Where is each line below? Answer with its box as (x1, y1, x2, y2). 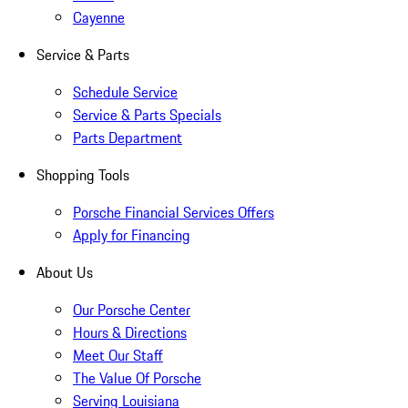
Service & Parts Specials (73, 104, 221, 127)
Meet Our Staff (73, 344, 163, 367)
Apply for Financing (73, 224, 190, 247)
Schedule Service (73, 81, 178, 104)
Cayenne (73, 6, 125, 29)
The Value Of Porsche (73, 367, 201, 390)
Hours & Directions (73, 321, 187, 344)
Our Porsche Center (73, 299, 190, 321)
